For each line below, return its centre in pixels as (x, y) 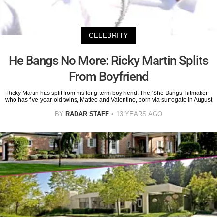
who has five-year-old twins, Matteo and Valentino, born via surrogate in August (108, 100)
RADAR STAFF (87, 114)
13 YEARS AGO (139, 114)
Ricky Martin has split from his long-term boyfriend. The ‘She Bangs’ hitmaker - (108, 93)
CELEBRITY (108, 35)
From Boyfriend (108, 76)
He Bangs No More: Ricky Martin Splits (108, 60)
